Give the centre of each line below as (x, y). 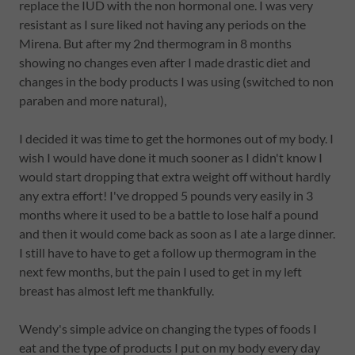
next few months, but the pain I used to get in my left (160, 271)
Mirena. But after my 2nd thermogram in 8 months (155, 43)
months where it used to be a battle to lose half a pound (169, 214)
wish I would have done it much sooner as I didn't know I (171, 157)
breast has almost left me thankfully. (116, 290)
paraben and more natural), (94, 100)
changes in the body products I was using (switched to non (176, 81)
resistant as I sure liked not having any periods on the (162, 24)
